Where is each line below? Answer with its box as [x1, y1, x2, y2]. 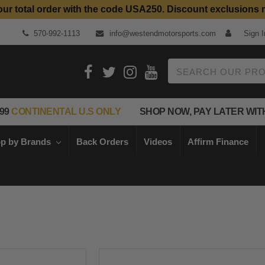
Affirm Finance [188, 136, 249, 147]
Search [167, 60, 196, 70]
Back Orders [76, 136, 129, 147]
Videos [144, 136, 173, 147]
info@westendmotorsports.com [106, 29, 216, 38]
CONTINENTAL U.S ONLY [9, 106, 121, 117]
